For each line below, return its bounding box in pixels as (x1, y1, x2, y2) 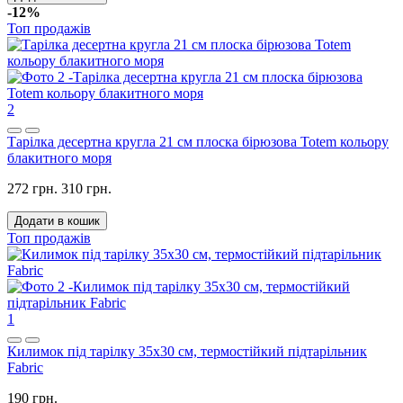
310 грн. (61, 181, 112, 197)
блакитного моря (7, 150, 112, 166)
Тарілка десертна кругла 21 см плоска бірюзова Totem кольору (7, 134, 389, 150)
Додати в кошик (14, 214, 100, 228)
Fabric (7, 360, 43, 376)
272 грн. (7, 181, 58, 197)
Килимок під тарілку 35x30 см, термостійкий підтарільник (7, 344, 367, 360)
